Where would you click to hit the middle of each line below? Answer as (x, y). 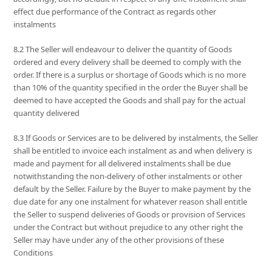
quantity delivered (47, 113)
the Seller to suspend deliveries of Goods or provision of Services (130, 215)
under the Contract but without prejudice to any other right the (128, 227)
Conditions (33, 253)
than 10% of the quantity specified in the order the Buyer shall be (131, 88)
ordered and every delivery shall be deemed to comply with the (127, 62)
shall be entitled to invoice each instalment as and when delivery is (133, 151)
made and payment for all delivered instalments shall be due (122, 164)
